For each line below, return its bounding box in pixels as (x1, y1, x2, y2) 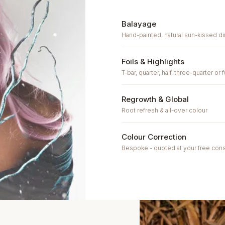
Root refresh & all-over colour (122, 106, 208, 114)
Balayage (122, 19, 157, 29)
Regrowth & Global (122, 94, 189, 104)
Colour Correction (122, 132, 187, 142)
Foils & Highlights (122, 57, 185, 66)
